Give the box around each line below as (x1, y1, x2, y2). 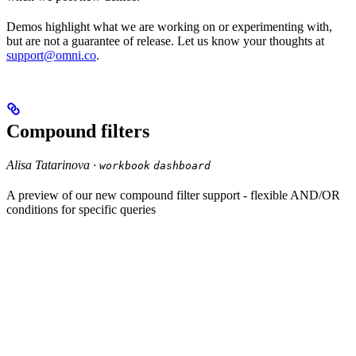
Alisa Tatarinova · (6, 158, 99, 172)
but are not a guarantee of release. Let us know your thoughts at (6, 33, 324, 48)
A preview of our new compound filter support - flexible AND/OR (6, 188, 340, 203)
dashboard (153, 160, 211, 172)
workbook (99, 160, 150, 172)
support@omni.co (6, 48, 96, 62)
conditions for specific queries (6, 203, 156, 217)
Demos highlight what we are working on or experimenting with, (6, 19, 332, 33)
